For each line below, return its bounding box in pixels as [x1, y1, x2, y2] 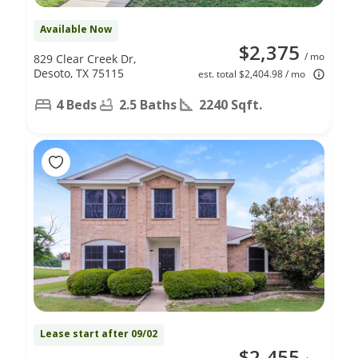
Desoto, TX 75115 [34, 65, 124, 81]
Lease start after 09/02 [40, 326, 157, 340]
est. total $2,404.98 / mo [198, 66, 305, 81]
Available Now [40, 22, 112, 36]
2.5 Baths [119, 95, 177, 113]
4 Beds [56, 95, 97, 113]
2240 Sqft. [199, 95, 262, 113]
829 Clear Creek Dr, [34, 50, 136, 66]
